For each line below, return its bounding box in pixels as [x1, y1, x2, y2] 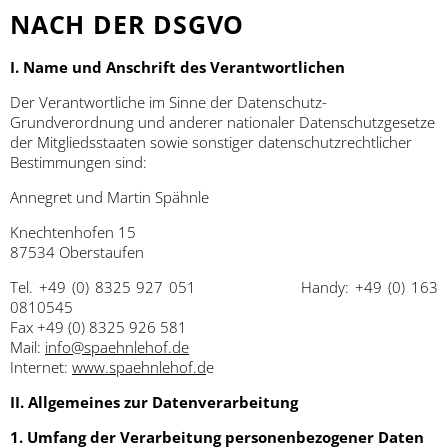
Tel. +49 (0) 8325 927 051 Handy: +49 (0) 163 [10, 277, 438, 298]
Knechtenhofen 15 [10, 222, 136, 243]
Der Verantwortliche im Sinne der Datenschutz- [10, 92, 327, 113]
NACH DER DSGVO [10, 6, 245, 41]
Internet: [10, 357, 72, 378]
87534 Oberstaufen [10, 242, 144, 263]
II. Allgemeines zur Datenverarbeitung [10, 392, 298, 413]
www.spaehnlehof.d [72, 357, 206, 378]
